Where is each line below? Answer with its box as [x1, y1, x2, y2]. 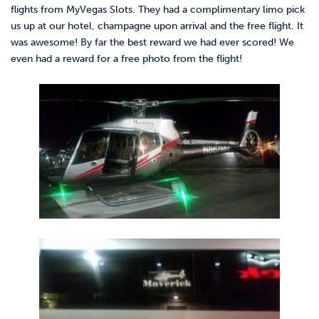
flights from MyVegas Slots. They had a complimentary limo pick [11, 3, 305, 16]
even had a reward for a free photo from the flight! [11, 52, 242, 65]
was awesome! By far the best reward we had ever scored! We [11, 36, 294, 48]
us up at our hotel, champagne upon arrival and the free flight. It [11, 19, 303, 32]
